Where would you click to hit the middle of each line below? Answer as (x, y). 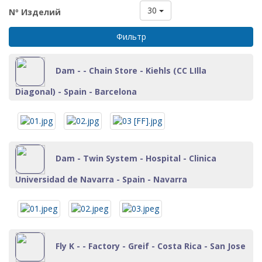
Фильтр (131, 37)
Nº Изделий (35, 12)
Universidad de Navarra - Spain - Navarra (101, 179)
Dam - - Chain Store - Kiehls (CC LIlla (130, 70)
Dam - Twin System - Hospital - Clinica (135, 158)
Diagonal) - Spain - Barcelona (76, 92)
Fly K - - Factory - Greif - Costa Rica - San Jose (149, 246)
